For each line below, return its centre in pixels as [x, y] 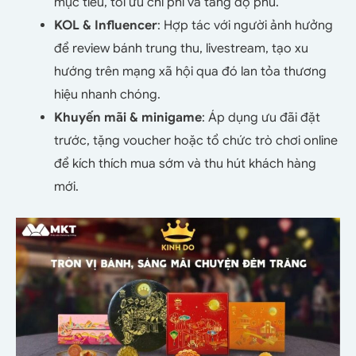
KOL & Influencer [106, 26]
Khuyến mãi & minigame [128, 118]
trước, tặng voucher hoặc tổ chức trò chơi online [196, 141]
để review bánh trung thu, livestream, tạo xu [181, 49]
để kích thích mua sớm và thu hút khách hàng [185, 164]
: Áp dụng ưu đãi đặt [261, 118]
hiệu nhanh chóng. [107, 95]
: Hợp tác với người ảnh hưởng [245, 26]
